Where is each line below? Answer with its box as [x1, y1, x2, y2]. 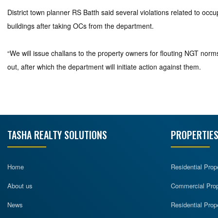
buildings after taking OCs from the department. [7, 21, 154, 31]
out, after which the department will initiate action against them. [7, 62, 201, 72]
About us [7, 181, 33, 190]
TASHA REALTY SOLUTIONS [7, 127, 107, 142]
